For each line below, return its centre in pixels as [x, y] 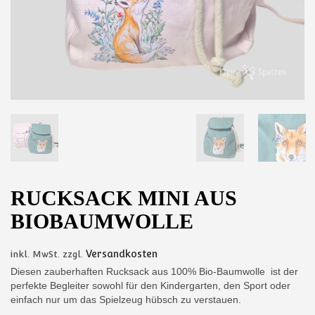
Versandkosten [122, 254]
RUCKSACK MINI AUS [124, 198]
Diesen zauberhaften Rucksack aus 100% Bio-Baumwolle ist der [154, 272]
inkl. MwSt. [35, 255]
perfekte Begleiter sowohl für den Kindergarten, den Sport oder [150, 286]
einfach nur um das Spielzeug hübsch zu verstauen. [126, 300]
